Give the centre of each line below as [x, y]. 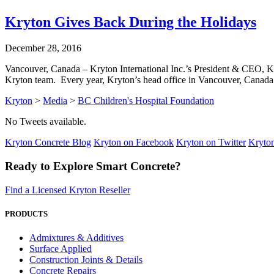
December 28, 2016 [43, 48]
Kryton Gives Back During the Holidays [131, 22]
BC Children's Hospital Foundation [146, 101]
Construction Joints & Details [86, 259]
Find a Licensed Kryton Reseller [68, 190]
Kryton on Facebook [134, 143]
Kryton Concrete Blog [48, 143]
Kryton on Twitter [211, 143]
